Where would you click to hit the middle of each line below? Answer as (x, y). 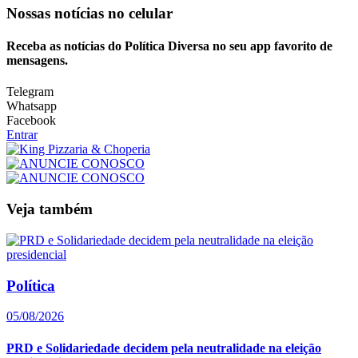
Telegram (30, 92)
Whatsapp (32, 106)
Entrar (22, 135)
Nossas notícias (57, 13)
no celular (140, 13)
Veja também (50, 209)
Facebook (31, 121)
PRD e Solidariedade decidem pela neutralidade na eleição (164, 348)
